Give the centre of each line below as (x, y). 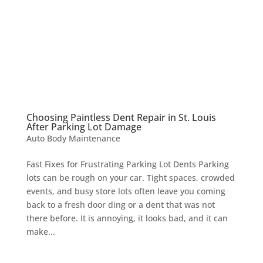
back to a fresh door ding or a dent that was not (120, 204)
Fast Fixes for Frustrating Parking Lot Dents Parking (127, 164)
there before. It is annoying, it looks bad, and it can (127, 218)
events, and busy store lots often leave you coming (126, 191)
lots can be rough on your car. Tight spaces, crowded (130, 177)
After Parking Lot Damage (84, 127)
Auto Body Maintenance (73, 138)
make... (41, 231)
